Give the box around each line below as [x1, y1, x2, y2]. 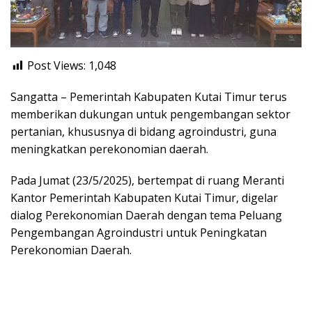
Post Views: [27, 58, 86, 74]
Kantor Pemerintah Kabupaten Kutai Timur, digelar [10, 190, 278, 206]
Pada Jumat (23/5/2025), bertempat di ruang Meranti [10, 173, 284, 189]
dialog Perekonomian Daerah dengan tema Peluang [10, 208, 282, 224]
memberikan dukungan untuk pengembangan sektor [10, 107, 290, 123]
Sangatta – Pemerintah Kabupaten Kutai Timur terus [10, 89, 287, 105]
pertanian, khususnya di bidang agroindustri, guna [10, 124, 276, 140]
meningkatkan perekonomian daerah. [10, 141, 208, 157]
